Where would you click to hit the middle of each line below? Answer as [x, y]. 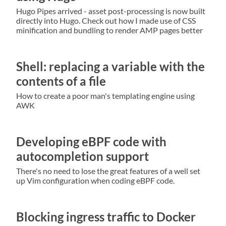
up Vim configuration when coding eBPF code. [95, 180]
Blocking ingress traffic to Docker [106, 216]
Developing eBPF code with [91, 141]
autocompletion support [82, 156]
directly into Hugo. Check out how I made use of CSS [106, 21]
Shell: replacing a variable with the [110, 67]
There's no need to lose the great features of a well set [108, 171]
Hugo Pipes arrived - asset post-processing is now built [111, 11]
